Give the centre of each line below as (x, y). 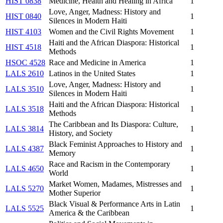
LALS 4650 (25, 168)
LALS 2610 (25, 73)
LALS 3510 (25, 89)
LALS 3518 (25, 109)
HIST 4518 (23, 47)
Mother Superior (75, 193)
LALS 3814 (25, 128)
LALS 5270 (25, 188)
